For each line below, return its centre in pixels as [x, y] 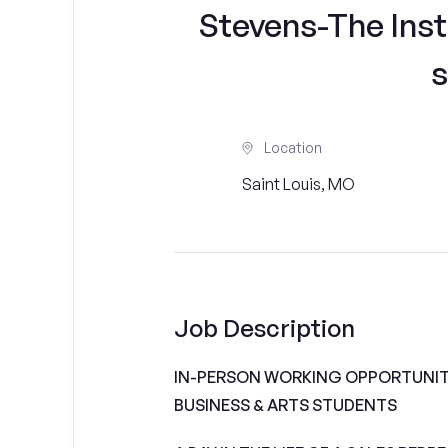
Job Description [264, 328]
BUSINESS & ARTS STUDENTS [285, 405]
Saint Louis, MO [298, 184]
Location [292, 147]
